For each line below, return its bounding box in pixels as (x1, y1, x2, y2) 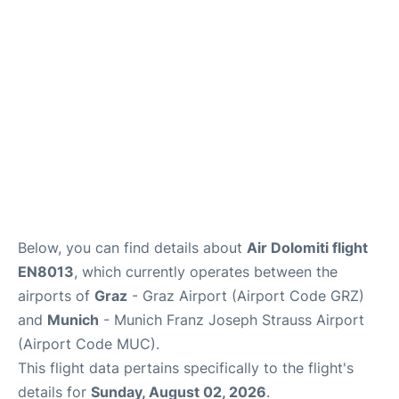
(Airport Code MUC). (18, 335, 159, 354)
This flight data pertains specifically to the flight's (18, 359, 354, 378)
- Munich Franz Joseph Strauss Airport (99, 311, 364, 330)
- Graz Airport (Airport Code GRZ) (127, 287, 364, 305)
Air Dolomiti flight (247, 239, 368, 257)
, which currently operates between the (74, 263, 338, 281)
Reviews (14, 45, 62, 61)
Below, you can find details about (18, 239, 247, 257)
